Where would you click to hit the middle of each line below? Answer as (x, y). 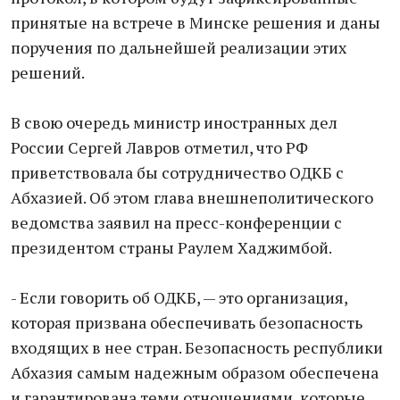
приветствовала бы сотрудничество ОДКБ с (177, 172)
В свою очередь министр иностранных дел (174, 122)
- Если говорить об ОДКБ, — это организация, (179, 297)
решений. (48, 72)
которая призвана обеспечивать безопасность (187, 322)
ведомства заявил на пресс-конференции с (176, 222)
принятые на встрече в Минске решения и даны (196, 22)
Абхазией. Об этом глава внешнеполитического (192, 197)
